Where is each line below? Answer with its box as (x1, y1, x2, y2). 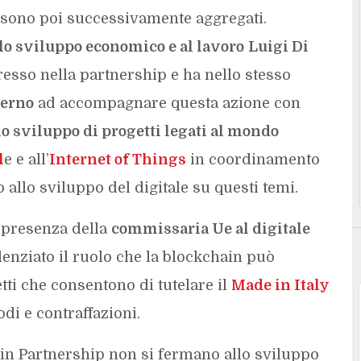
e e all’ (3, 151, 49, 168)
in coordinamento (185, 151, 320, 168)
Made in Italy (230, 276, 330, 293)
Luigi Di (247, 38, 309, 55)
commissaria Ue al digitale (110, 220, 310, 237)
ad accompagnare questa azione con (33, 94, 301, 111)
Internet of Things (48, 151, 186, 168)
